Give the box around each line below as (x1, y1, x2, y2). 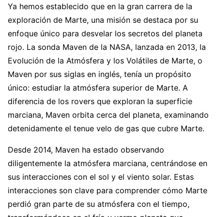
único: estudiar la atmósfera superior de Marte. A (8, 82, 188, 93)
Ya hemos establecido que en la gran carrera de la (8, 1, 192, 11)
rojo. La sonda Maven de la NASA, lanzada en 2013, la (8, 42, 206, 52)
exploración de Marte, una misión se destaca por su (8, 15, 198, 25)
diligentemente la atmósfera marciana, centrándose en (8, 158, 207, 168)
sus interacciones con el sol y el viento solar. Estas (8, 171, 194, 182)
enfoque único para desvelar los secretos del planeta (8, 28, 202, 38)
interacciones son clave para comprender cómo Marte (8, 185, 207, 195)
